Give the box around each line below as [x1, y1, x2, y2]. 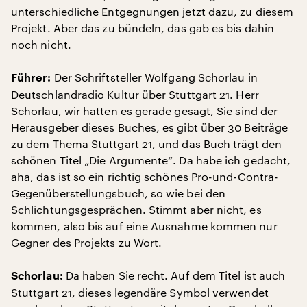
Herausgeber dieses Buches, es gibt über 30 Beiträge [11, 121, 288, 134]
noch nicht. [11, 38, 71, 51]
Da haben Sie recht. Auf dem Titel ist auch [62, 269, 286, 282]
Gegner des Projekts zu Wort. [11, 236, 162, 249]
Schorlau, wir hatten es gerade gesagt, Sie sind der [11, 104, 278, 117]
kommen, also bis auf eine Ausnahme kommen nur [11, 219, 278, 232]
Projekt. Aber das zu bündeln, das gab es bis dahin [11, 21, 274, 34]
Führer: [11, 73, 51, 84]
